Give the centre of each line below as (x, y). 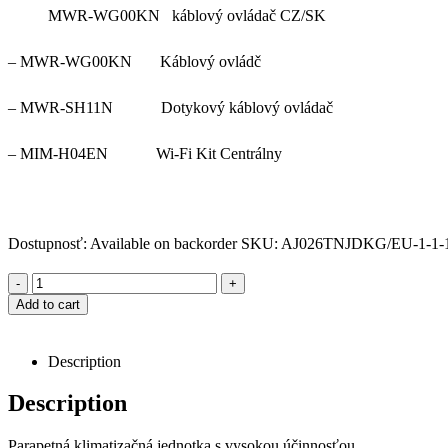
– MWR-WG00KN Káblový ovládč (134, 61)
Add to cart (48, 304)
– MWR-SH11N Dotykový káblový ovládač (170, 107)
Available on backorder (163, 243)
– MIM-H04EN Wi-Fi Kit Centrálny (145, 153)
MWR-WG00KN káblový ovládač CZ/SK (187, 15)
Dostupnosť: (49, 243)
